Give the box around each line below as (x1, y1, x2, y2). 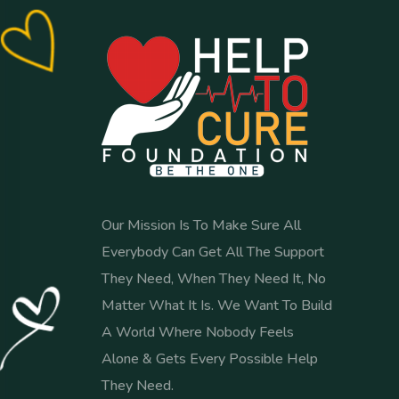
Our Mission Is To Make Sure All (102, 216, 301, 236)
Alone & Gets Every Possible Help (102, 349, 318, 370)
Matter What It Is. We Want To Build (102, 296, 332, 316)
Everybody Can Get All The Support (102, 242, 324, 263)
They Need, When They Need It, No (102, 269, 326, 289)
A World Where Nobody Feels (102, 322, 294, 343)
